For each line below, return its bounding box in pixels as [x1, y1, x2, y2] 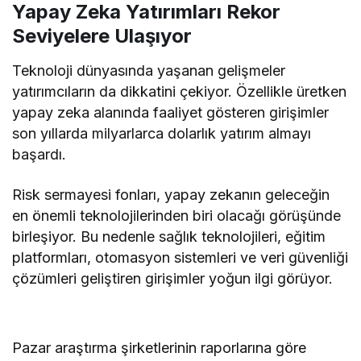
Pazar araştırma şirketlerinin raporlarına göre [12, 339, 307, 356]
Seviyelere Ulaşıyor [12, 24, 192, 48]
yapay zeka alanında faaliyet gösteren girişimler [12, 104, 330, 121]
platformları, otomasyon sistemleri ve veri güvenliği [12, 249, 349, 266]
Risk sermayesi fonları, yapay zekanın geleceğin [12, 186, 330, 203]
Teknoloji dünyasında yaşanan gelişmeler [12, 62, 286, 79]
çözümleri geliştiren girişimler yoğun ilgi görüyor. [12, 270, 334, 287]
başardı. [12, 146, 66, 163]
